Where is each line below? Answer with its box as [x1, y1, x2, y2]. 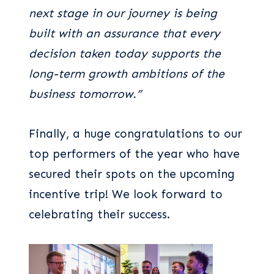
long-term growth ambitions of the [29, 67, 224, 81]
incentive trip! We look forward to [29, 187, 223, 202]
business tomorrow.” [29, 87, 141, 102]
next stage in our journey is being [29, 6, 217, 21]
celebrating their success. [29, 207, 170, 222]
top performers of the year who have [29, 147, 240, 161]
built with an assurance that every [29, 26, 220, 41]
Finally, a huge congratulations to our [29, 127, 242, 141]
